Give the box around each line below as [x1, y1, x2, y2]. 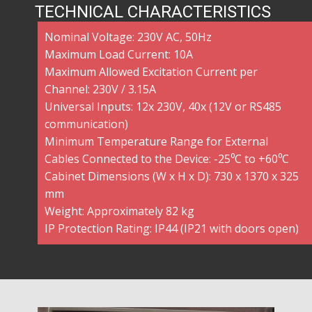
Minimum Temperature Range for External [45, 134, 268, 149]
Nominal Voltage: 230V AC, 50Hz [45, 29, 212, 45]
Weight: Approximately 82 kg [45, 203, 194, 219]
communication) [45, 116, 128, 132]
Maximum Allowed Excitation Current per [45, 64, 258, 79]
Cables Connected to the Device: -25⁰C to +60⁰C [45, 151, 289, 166]
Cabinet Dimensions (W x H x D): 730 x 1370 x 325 [45, 169, 299, 184]
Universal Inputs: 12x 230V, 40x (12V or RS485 [45, 99, 281, 114]
